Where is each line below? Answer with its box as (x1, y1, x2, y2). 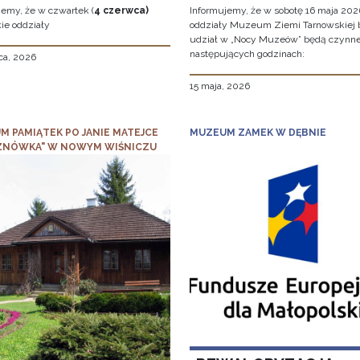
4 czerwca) (94, 5, 149, 17)
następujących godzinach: (189, 48, 305, 60)
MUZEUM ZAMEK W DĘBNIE (189, 127, 326, 139)
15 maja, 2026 (189, 80, 250, 92)
